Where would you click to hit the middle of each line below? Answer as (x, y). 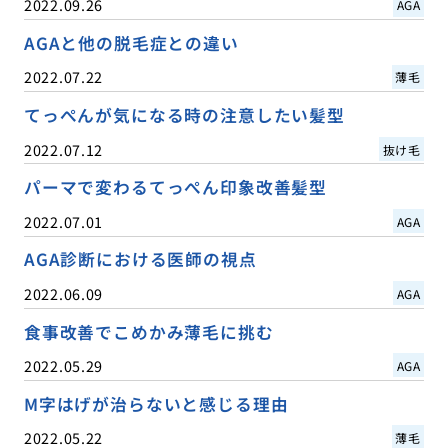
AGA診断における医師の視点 (140, 259)
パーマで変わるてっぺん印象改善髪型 (175, 187)
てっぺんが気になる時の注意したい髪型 (184, 115)
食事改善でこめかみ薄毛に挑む (148, 331)
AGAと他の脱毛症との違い (131, 43)
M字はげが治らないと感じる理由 (156, 403)
